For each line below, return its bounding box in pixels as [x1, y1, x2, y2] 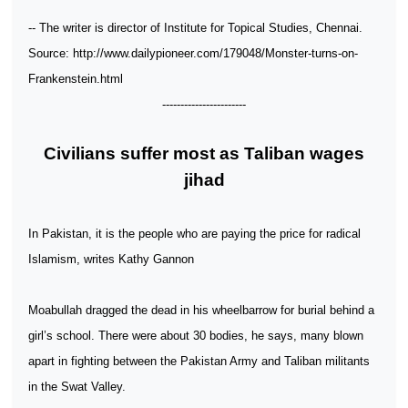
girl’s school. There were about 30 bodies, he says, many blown [28, 329, 363, 342]
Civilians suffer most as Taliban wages [44, 144, 364, 163]
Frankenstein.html [28, 72, 123, 86]
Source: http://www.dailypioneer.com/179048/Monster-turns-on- [28, 46, 358, 60]
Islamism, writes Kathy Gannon [28, 252, 194, 266]
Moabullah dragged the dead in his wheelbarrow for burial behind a [28, 303, 374, 317]
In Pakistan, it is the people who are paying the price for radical [28, 227, 361, 240]
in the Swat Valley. [28, 380, 126, 393]
